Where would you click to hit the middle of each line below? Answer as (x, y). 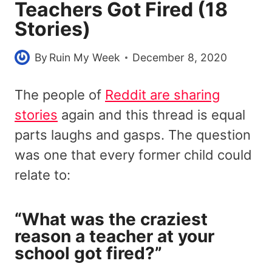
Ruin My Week (85, 57)
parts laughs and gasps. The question (133, 134)
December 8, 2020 (180, 57)
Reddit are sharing (162, 94)
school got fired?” (88, 253)
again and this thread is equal (151, 114)
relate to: (42, 175)
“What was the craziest (111, 219)
